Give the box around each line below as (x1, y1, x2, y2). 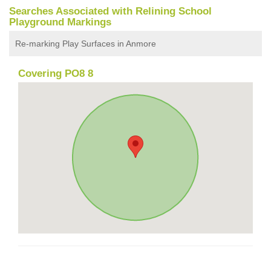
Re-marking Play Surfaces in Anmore (15, 38, 156, 48)
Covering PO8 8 (18, 67, 93, 79)
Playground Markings (9, 16, 111, 28)
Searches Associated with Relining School (9, 5, 212, 17)
